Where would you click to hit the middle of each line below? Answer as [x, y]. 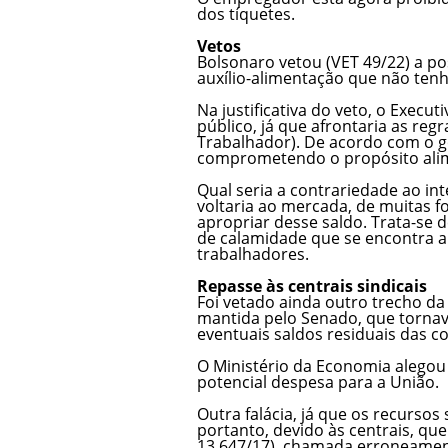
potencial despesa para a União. [318, 381]
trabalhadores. [253, 253]
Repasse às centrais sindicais [312, 285]
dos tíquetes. [246, 13]
